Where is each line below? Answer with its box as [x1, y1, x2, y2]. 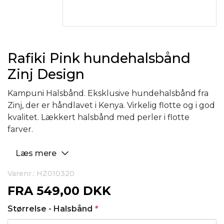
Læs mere [15, 148, 58, 158]
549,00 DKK [36, 183, 111, 198]
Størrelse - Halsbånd [7, 204, 94, 213]
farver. [7, 124, 33, 134]
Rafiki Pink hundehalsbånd [7, 50, 190, 66]
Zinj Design [7, 66, 84, 82]
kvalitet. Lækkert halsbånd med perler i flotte [7, 112, 189, 122]
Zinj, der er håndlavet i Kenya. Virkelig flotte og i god [7, 100, 215, 110]
